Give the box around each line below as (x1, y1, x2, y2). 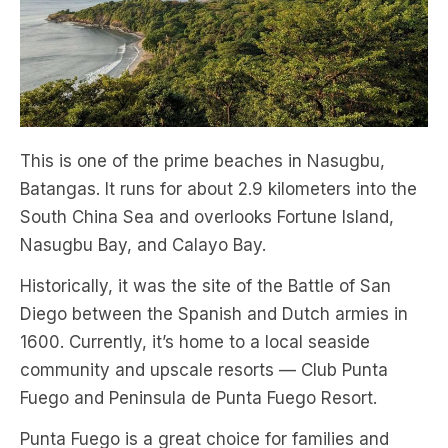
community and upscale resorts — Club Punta (20, 359, 388, 380)
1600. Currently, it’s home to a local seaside (20, 331, 370, 352)
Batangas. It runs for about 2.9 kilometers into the (20, 178, 417, 199)
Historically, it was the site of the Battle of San (20, 275, 391, 296)
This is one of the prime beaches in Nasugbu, (20, 150, 385, 171)
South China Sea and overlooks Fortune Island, (20, 206, 394, 227)
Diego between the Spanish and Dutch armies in (20, 303, 408, 324)
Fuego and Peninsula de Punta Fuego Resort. (20, 387, 377, 408)
